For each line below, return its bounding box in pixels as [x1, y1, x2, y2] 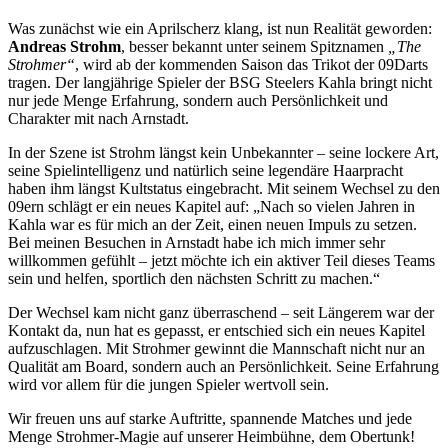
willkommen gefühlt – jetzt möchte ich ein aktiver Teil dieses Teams [8, 251, 435, 269]
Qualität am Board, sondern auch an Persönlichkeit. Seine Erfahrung [8, 357, 439, 375]
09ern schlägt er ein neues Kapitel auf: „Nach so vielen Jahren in [8, 197, 415, 215]
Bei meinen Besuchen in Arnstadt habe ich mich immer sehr [8, 233, 385, 251]
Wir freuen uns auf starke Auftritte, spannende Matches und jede [8, 409, 412, 427]
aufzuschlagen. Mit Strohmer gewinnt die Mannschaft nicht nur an [8, 339, 425, 357]
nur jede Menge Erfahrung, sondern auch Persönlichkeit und [8, 91, 388, 109]
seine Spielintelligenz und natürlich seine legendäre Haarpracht [8, 161, 403, 179]
